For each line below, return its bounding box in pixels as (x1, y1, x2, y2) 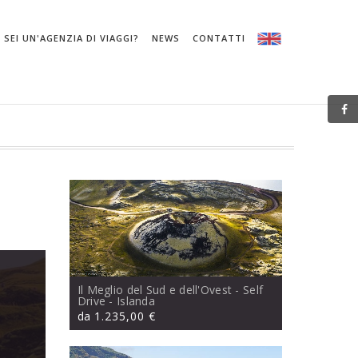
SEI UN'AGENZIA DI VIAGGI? (4, 32, 139, 44)
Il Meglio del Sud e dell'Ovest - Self (77, 282, 264, 298)
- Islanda (105, 293, 155, 309)
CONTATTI (193, 32, 245, 44)
